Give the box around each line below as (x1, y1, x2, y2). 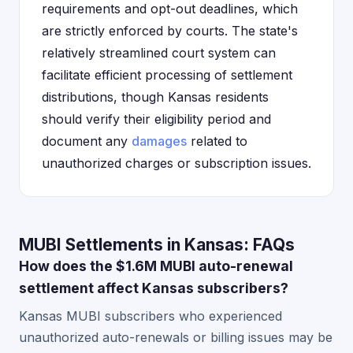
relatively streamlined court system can (42, 45, 276, 61)
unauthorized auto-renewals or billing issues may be (19, 329, 333, 345)
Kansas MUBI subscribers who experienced (19, 308, 282, 324)
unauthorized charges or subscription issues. (42, 155, 311, 171)
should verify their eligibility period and (42, 111, 271, 127)
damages (132, 133, 187, 149)
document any (42, 133, 132, 149)
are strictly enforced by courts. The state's (42, 23, 298, 39)
